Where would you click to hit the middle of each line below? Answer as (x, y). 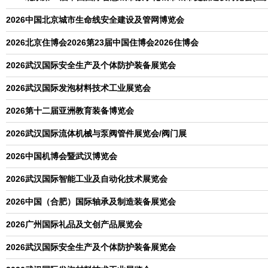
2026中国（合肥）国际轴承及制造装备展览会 (91, 202)
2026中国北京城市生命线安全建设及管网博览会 (95, 20)
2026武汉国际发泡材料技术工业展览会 (78, 88)
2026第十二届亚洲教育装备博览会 (70, 111)
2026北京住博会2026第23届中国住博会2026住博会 (102, 42)
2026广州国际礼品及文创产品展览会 (74, 224)
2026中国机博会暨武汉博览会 (62, 156)
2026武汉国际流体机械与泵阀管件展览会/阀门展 (96, 133)
